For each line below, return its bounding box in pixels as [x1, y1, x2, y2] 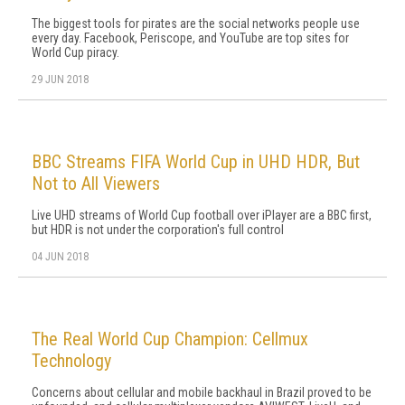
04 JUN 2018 [32, 250, 89, 263]
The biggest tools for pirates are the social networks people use [32, 16, 360, 31]
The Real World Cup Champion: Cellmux [32, 328, 308, 350]
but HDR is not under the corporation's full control [32, 222, 284, 237]
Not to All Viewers [32, 173, 160, 194]
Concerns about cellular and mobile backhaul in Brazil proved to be [32, 385, 372, 400]
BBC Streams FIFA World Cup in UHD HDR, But [32, 151, 360, 173]
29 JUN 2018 [32, 73, 89, 86]
